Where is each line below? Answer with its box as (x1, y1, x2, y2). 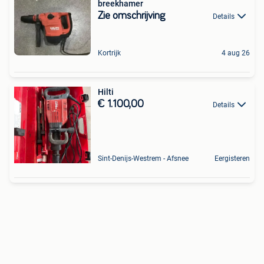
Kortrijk (98, 49, 121, 58)
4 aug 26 (222, 49, 250, 58)
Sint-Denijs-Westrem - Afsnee (98, 154, 189, 163)
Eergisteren (214, 154, 250, 163)
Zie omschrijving (98, 11, 165, 21)
